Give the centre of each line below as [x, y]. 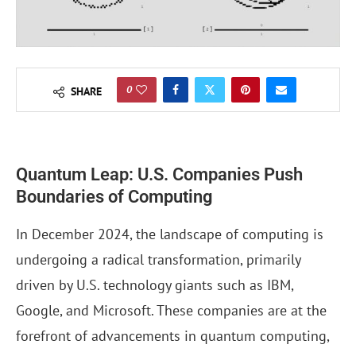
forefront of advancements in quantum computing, [172, 336]
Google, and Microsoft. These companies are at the [171, 311]
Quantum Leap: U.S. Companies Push [159, 175]
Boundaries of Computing [114, 197]
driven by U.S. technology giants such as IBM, [155, 285]
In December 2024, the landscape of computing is [170, 234]
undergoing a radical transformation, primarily [158, 260]
